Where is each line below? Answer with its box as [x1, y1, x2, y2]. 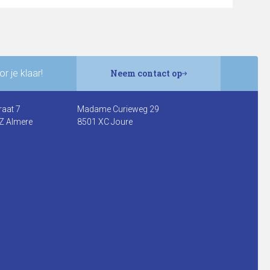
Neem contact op [110, 67, 182, 79]
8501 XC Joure [77, 117, 133, 127]
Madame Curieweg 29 [77, 104, 160, 114]
